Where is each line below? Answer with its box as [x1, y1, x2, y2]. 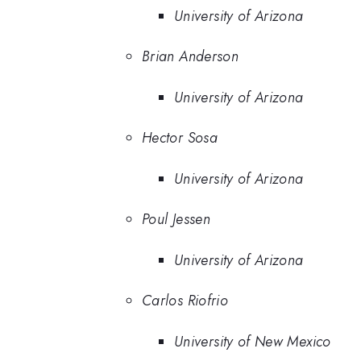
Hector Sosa [142, 127, 218, 149]
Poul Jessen [142, 209, 210, 230]
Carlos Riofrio [142, 290, 229, 312]
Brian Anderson [142, 46, 239, 68]
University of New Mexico [174, 330, 331, 352]
